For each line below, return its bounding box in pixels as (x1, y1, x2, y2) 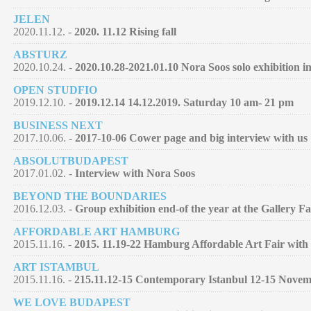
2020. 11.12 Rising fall (74, 25, 176, 37)
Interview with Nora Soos (75, 167, 195, 179)
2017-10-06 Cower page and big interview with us (75, 131, 308, 144)
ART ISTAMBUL (13, 260, 99, 273)
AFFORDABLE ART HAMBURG (13, 225, 180, 237)
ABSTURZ (13, 48, 67, 60)
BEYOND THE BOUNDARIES (13, 190, 167, 202)
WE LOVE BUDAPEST (13, 296, 131, 308)
